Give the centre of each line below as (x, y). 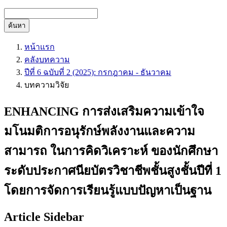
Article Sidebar (44, 217)
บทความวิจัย (47, 85)
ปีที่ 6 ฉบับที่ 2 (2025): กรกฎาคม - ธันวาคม (98, 72)
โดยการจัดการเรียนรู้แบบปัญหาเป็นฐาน (108, 190)
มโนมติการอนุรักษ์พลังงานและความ (100, 131)
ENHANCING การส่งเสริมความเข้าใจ (104, 111)
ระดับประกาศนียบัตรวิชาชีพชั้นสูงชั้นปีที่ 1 (113, 171)
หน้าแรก (40, 47)
